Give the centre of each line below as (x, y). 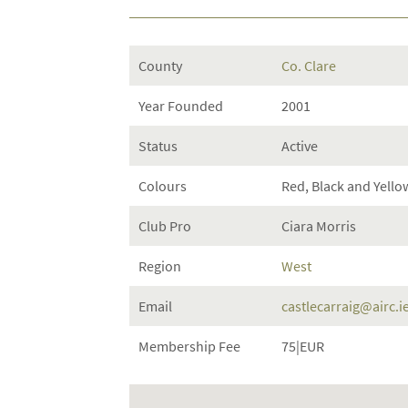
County (160, 66)
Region (160, 266)
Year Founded (181, 106)
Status (158, 146)
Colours (163, 186)
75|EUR (302, 346)
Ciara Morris (318, 226)
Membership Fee (189, 346)
